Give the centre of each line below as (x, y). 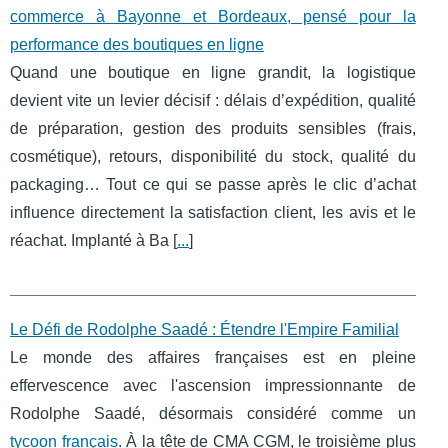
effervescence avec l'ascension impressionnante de (213, 386)
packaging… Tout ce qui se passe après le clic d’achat (213, 185)
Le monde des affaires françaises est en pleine (213, 358)
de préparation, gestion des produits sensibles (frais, (213, 129)
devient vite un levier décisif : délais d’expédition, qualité (213, 101)
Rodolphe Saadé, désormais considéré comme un (213, 414)
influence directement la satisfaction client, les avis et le (213, 213)
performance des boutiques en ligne (137, 45)
